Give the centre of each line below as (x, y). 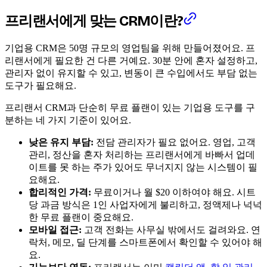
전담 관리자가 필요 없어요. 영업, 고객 (175, 142)
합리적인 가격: (60, 192)
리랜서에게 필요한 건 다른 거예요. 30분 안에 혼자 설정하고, (131, 60)
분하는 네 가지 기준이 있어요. (68, 120)
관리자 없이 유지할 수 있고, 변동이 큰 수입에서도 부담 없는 (131, 73)
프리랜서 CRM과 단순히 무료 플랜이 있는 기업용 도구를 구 (130, 107)
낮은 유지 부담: (61, 142)
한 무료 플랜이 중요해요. (81, 217)
